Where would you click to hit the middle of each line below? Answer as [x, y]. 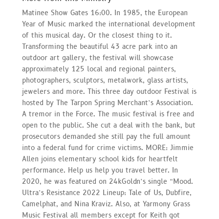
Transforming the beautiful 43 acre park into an [99, 46]
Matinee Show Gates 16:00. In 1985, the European [105, 13]
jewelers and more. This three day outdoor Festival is [109, 91]
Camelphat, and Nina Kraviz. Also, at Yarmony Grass [106, 204]
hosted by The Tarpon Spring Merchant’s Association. [107, 103]
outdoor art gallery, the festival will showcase [98, 58]
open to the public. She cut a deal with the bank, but [109, 125]
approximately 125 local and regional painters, [99, 69]
